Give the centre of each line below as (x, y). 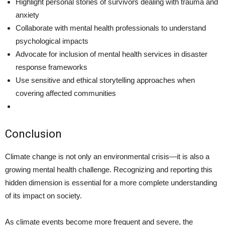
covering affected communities (66, 93)
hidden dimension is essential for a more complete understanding (111, 183)
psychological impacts (52, 41)
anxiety (27, 15)
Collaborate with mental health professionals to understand (111, 28)
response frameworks (51, 67)
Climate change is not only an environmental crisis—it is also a (107, 156)
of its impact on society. (43, 196)
